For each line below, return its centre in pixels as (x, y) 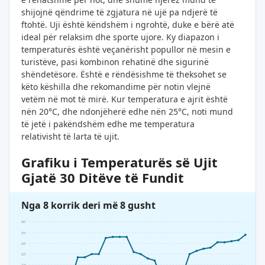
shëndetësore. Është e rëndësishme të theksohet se (124, 75)
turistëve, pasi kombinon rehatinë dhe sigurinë (115, 62)
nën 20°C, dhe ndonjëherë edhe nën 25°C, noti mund (127, 112)
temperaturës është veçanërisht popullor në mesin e (126, 50)
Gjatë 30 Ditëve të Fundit (103, 178)
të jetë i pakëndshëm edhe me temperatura (108, 124)
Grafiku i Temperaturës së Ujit (119, 162)
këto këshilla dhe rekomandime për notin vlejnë (116, 87)
